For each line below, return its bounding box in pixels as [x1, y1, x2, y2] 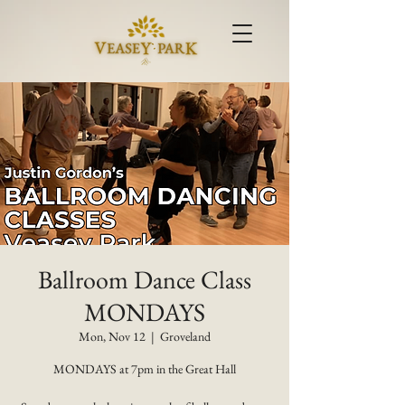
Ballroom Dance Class [38, 263, 251, 296]
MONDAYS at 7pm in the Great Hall [53, 361, 236, 377]
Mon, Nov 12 [79, 328, 146, 344]
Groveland [160, 328, 211, 344]
